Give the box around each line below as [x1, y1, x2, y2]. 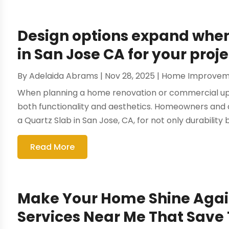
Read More [30, 141, 75, 153]
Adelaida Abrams [29, 70, 99, 82]
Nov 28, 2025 [105, 70, 155, 82]
